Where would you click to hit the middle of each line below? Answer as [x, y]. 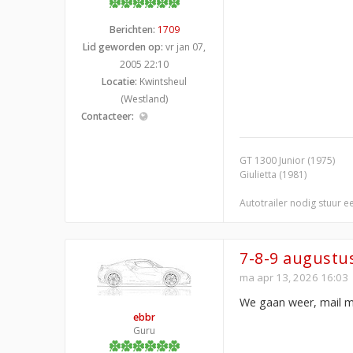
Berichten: [132, 29]
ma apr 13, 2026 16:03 [294, 277]
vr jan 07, [184, 46]
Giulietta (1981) [273, 174]
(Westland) [144, 98]
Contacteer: [108, 116]
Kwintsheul [162, 81]
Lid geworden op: [123, 46]
